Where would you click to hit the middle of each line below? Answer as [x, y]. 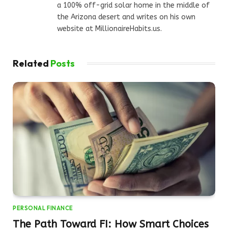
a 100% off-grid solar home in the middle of [133, 6]
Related [32, 64]
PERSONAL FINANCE [43, 208]
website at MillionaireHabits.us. [109, 29]
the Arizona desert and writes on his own [126, 17]
